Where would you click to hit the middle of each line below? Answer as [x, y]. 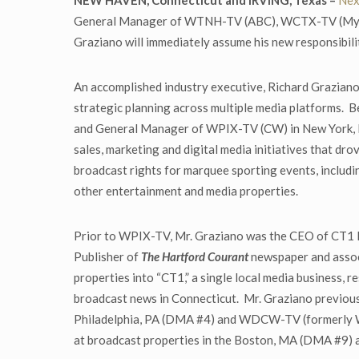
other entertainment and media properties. [186, 191]
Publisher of [107, 257]
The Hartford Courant [195, 257]
